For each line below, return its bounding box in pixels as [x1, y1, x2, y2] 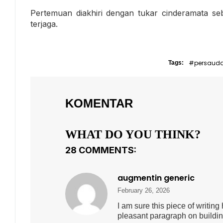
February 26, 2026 [117, 186, 170, 194]
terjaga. [30, 18, 58, 29]
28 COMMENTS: [65, 145, 136, 156]
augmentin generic [117, 172, 195, 184]
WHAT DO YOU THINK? [65, 127, 201, 141]
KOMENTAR [65, 96, 133, 110]
